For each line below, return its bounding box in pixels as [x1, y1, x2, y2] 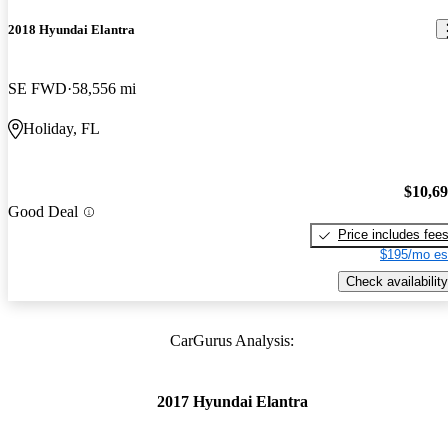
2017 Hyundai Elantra [156, 393, 308, 411]
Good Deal [8, 203, 78, 221]
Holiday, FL [23, 119, 100, 137]
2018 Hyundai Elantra [8, 21, 135, 37]
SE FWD [8, 79, 67, 97]
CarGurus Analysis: [170, 332, 294, 350]
